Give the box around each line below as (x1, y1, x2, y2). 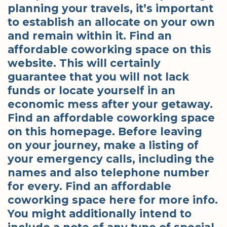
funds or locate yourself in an (8, 84, 175, 97)
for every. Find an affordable (8, 179, 171, 193)
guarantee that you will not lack (8, 70, 189, 83)
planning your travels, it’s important (8, 2, 213, 15)
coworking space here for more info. (8, 193, 218, 206)
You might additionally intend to (8, 207, 192, 220)
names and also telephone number (8, 166, 209, 179)
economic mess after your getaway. (8, 97, 213, 110)
